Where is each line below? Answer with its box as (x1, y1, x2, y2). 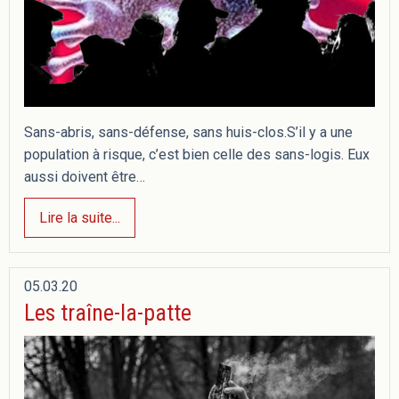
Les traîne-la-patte (24, 299, 191, 327)
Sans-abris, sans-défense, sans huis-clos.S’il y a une (24, 124, 353, 142)
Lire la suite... (39, 208, 120, 226)
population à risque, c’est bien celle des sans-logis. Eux (24, 146, 370, 164)
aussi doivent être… (24, 168, 145, 186)
